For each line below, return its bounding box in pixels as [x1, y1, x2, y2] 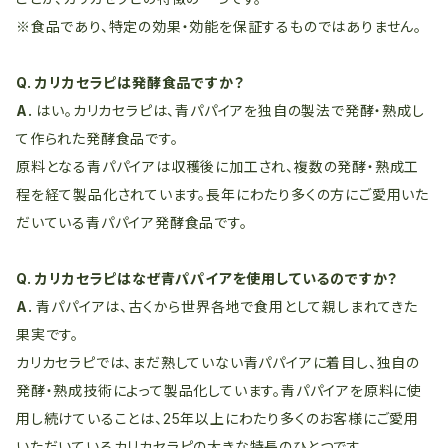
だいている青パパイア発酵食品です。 [16, 214, 248, 231]
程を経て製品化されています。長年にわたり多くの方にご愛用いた [16, 186, 429, 203]
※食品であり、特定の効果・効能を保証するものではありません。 [16, 18, 423, 35]
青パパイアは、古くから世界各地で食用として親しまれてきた [36, 298, 418, 315]
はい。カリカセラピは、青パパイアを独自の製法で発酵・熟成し [36, 102, 425, 119]
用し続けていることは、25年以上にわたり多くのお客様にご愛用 [16, 410, 419, 427]
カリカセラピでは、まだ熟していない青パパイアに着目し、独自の [16, 354, 420, 371]
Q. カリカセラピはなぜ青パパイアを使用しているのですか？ [16, 270, 399, 287]
